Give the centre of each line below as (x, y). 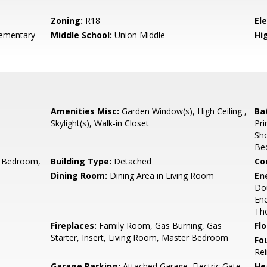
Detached (132, 161)
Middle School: (82, 35)
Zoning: (67, 21)
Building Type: (81, 161)
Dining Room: (79, 176)
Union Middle (139, 35)
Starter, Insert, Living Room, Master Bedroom (140, 237)
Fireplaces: (74, 226)
